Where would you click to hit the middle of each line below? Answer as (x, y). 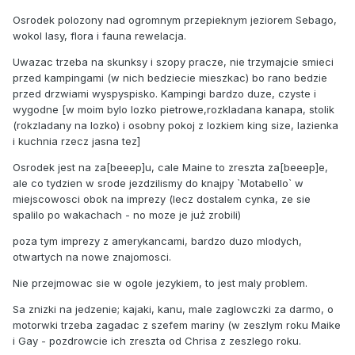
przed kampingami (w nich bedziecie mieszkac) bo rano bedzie (170, 77)
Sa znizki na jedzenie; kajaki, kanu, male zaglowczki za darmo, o (173, 309)
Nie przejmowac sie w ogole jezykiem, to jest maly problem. (160, 282)
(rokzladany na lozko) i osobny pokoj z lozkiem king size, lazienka (176, 125)
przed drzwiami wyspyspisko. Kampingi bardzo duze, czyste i (164, 93)
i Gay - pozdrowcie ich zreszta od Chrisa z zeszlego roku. (157, 340)
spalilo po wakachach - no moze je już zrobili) (127, 214)
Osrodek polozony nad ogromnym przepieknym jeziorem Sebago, (175, 19)
